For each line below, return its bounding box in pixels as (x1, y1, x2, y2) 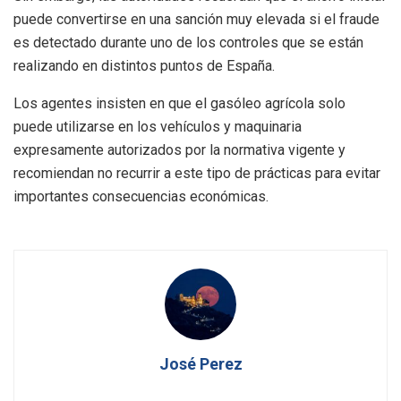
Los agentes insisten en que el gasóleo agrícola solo (13, 94, 346, 112)
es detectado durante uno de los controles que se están (13, 33, 363, 51)
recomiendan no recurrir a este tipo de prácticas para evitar (13, 164, 380, 182)
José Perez (158, 354, 243, 373)
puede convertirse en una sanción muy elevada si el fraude (13, 10, 380, 28)
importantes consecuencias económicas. (13, 187, 269, 205)
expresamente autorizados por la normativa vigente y (13, 141, 346, 158)
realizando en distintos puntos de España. (13, 56, 275, 74)
